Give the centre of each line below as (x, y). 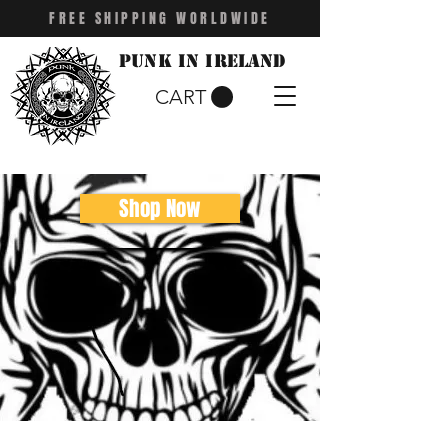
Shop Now (160, 208)
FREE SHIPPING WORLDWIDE (160, 18)
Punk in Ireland (202, 61)
